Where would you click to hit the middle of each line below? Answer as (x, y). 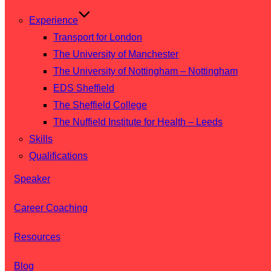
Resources (37, 237)
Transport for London (98, 37)
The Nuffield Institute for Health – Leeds (138, 122)
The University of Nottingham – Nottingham (145, 71)
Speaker (32, 179)
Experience (54, 20)
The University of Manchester (116, 54)
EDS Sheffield (84, 88)
